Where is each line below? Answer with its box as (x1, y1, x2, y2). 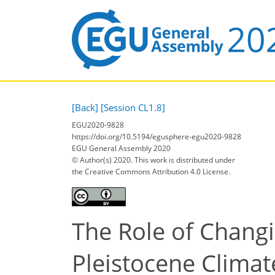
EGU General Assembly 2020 (72, 143, 171, 154)
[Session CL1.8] (101, 101, 165, 114)
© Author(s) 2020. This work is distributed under (72, 155, 235, 166)
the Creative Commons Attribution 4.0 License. (72, 166, 230, 177)
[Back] (72, 101, 98, 114)
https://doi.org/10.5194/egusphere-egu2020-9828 (72, 131, 241, 142)
